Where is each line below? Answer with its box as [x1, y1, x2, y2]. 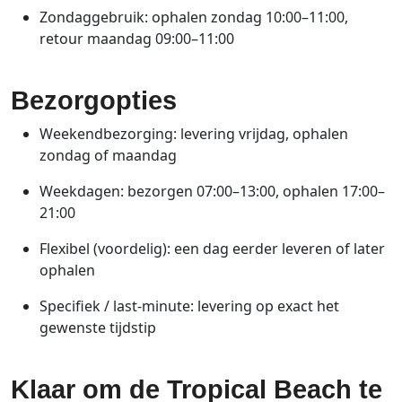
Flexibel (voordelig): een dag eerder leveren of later [39, 238, 385, 258]
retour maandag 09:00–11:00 [39, 28, 234, 48]
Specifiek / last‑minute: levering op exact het [39, 295, 339, 316]
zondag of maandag [39, 144, 177, 165]
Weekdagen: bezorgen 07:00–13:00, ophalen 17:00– [39, 180, 385, 201]
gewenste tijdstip [39, 317, 156, 337]
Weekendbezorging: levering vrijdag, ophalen [39, 123, 348, 144]
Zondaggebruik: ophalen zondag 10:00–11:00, [39, 6, 348, 27]
